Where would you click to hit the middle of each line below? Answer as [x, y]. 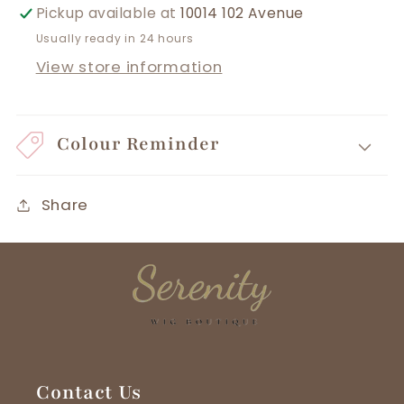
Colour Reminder [138, 144]
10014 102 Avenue [242, 13]
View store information [129, 67]
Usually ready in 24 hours [115, 39]
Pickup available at [108, 13]
